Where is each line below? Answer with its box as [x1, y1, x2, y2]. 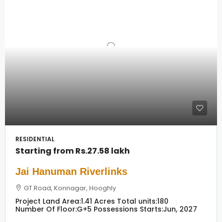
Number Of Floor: [15, 204, 77, 214]
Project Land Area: [15, 196, 81, 206]
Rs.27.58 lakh [75, 145, 130, 157]
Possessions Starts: [94, 204, 163, 214]
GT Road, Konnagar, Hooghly [24, 183, 116, 193]
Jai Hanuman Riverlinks [15, 166, 127, 177]
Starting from [15, 145, 75, 157]
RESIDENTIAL [15, 135, 55, 143]
